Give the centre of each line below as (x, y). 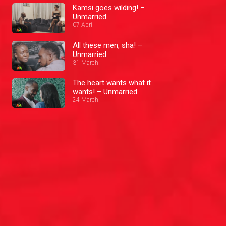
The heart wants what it (112, 82)
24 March (86, 100)
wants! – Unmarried (105, 92)
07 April (83, 25)
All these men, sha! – (107, 45)
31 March (86, 62)
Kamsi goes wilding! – (109, 8)
